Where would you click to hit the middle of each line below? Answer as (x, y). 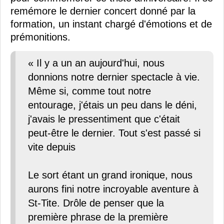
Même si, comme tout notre (89, 91)
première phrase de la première (98, 217)
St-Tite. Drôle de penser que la (96, 203)
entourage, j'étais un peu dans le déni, (112, 105)
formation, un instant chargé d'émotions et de (111, 24)
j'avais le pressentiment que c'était (104, 119)
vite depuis (52, 147)
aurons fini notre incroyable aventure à (113, 189)
